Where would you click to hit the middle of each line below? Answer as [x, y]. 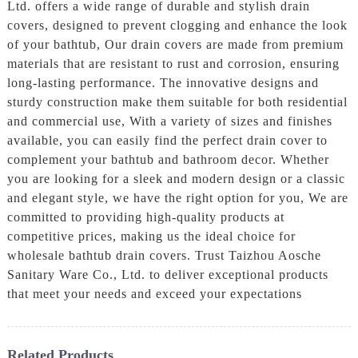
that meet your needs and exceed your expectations [154, 293]
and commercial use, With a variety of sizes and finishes [169, 121]
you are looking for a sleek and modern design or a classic [176, 178]
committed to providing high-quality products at [145, 217]
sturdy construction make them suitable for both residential [177, 101]
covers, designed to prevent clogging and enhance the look [177, 25]
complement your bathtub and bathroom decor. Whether [168, 159]
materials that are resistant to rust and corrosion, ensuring [173, 63]
